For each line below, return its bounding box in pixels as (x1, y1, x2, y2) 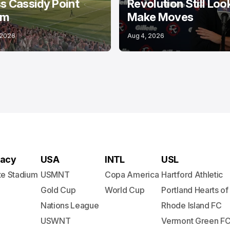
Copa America (105, 169, 159, 180)
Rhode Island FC (161, 200, 222, 210)
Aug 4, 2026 (127, 32, 164, 40)
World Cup (105, 185, 145, 195)
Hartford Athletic (161, 169, 223, 180)
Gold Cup (40, 185, 76, 195)
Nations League (40, 200, 99, 210)
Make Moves (127, 10, 194, 24)
